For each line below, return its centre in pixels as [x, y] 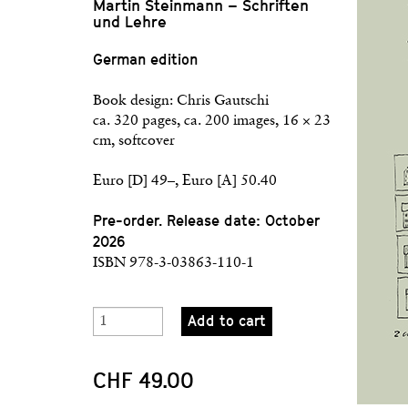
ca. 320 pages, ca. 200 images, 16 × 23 [212, 121]
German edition [145, 60]
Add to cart [226, 321]
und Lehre [130, 22]
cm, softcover [134, 141]
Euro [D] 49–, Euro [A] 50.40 [185, 181]
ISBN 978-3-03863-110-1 [173, 263]
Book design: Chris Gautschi [181, 101]
